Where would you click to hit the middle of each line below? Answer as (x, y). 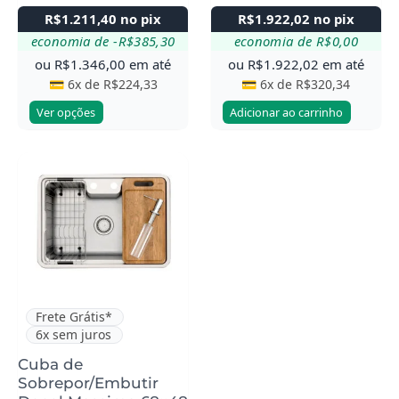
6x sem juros (74, 335)
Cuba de (50, 364)
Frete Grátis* (74, 317)
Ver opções (66, 112)
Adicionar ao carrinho (286, 112)
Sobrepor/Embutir (88, 383)
